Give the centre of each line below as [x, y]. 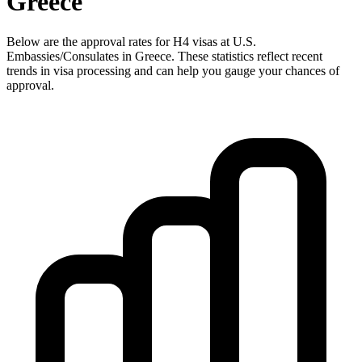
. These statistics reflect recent [247, 56]
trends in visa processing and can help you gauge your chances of [173, 70]
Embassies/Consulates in [71, 56]
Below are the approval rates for [90, 41]
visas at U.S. [223, 41]
